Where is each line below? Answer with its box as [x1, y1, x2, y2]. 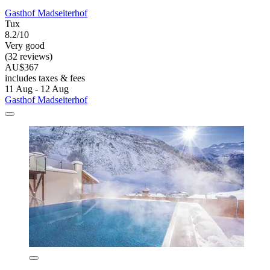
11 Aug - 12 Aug [5, 83, 69, 94]
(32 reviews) [5, 51, 52, 61]
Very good [5, 40, 45, 51]
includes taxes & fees [5, 72, 85, 83]
